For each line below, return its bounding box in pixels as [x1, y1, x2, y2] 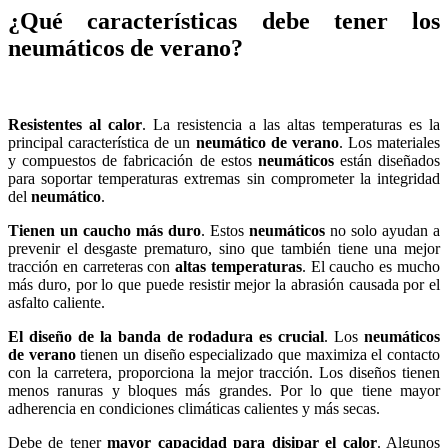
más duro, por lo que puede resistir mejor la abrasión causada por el [8, 276, 440, 294]
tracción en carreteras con [8, 258, 176, 276]
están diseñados [333, 152, 440, 170]
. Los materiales [338, 134, 440, 152]
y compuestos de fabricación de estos [8, 152, 258, 170]
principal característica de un [8, 134, 196, 152]
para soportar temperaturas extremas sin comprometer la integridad [8, 170, 440, 188]
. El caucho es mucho [301, 258, 441, 276]
